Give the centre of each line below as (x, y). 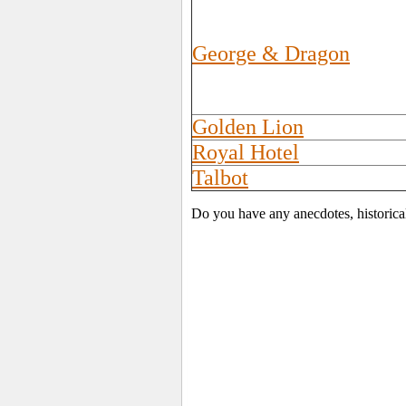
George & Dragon (271, 53)
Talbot (220, 178)
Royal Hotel (246, 152)
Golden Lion (248, 127)
